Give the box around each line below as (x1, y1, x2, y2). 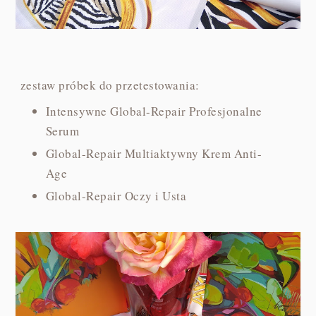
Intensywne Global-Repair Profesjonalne (45, 102, 262, 119)
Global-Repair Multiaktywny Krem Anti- (45, 145, 262, 162)
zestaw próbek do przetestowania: (16, 77, 200, 94)
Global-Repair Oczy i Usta (45, 188, 187, 205)
